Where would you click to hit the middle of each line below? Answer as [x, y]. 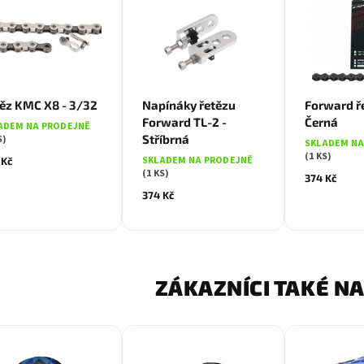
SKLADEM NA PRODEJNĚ [198, 161]
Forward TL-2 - [184, 122]
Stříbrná [166, 139]
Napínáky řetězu [189, 105]
